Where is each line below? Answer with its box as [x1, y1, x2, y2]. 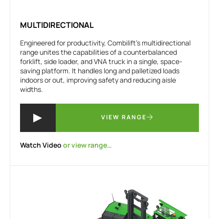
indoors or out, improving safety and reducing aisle [20, 75, 176, 85]
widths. [20, 85, 43, 94]
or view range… [62, 140, 112, 150]
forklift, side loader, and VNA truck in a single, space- [20, 57, 182, 66]
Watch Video [20, 140, 62, 150]
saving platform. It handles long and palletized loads [20, 66, 179, 76]
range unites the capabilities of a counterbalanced [20, 47, 177, 57]
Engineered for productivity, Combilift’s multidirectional [20, 38, 191, 48]
